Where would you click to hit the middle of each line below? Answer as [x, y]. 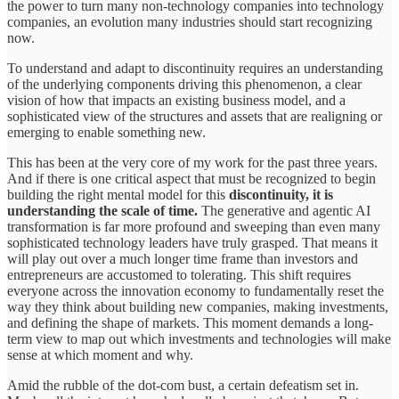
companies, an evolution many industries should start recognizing [190, 22]
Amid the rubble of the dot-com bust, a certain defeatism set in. [183, 386]
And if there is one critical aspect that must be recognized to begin [191, 179]
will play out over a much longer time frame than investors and [183, 259]
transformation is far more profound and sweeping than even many [194, 227]
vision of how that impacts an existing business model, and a [176, 101]
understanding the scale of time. [104, 211]
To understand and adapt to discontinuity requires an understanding [195, 69]
